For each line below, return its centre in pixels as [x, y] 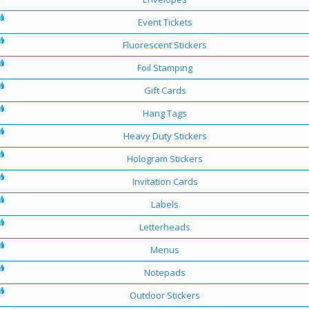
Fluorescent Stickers [165, 44]
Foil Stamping [165, 67]
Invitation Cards [165, 181]
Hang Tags [165, 113]
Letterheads [165, 227]
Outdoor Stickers [165, 295]
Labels [165, 204]
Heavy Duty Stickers [165, 136]
